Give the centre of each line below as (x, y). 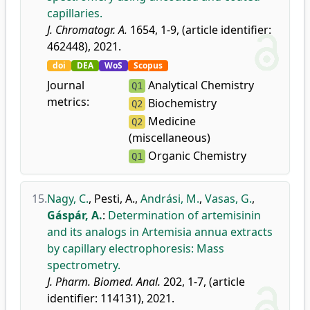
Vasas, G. (228, 199)
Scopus (148, 65)
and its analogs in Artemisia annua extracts (160, 232)
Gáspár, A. (75, 215)
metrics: (68, 102)
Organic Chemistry (195, 156)
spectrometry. (84, 265)
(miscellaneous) (169, 138)
